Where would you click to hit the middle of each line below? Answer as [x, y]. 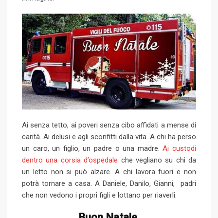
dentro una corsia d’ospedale [70, 160]
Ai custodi [180, 148]
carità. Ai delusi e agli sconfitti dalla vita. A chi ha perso [109, 136]
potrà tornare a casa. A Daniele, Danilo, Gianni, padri [109, 183]
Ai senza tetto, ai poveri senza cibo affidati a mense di [109, 125]
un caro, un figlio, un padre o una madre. [92, 148]
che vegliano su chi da [157, 160]
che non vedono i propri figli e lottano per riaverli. [99, 195]
